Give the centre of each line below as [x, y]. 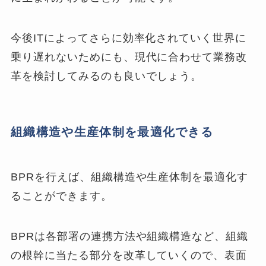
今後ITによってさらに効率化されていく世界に [129, 38]
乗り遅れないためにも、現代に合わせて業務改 [129, 57]
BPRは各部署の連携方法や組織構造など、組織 [130, 236]
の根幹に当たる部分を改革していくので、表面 [129, 255]
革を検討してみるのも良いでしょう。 [107, 76]
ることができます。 [61, 196]
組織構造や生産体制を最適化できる [112, 132]
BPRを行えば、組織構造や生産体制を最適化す [130, 177]
